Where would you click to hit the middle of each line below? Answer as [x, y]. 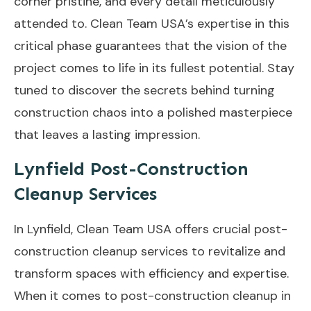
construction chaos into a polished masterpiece [153, 112]
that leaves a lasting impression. [107, 134]
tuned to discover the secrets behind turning [144, 90]
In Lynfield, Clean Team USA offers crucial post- [151, 229]
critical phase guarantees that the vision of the [150, 45]
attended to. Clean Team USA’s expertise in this [152, 23]
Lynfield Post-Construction [131, 169]
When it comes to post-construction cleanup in [152, 295]
